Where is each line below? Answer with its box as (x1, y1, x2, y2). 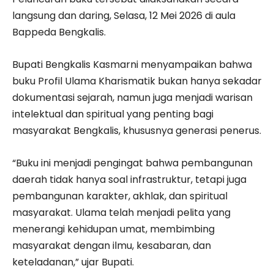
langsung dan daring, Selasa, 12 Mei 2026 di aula (12, 8, 235, 23)
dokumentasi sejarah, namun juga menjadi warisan (12, 90, 253, 105)
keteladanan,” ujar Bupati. (12, 254, 134, 269)
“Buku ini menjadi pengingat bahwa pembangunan (12, 155, 253, 170)
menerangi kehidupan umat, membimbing (12, 221, 215, 236)
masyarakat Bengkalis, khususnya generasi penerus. (12, 123, 261, 138)
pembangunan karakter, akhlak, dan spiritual (12, 188, 228, 203)
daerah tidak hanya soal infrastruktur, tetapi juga (12, 172, 246, 187)
